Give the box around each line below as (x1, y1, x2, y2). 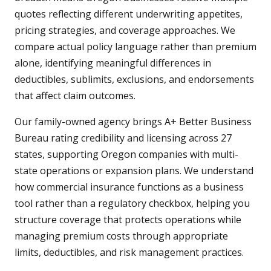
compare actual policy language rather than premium (15, 39, 256, 53)
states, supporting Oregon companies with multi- (15, 147, 238, 161)
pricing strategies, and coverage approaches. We (15, 23, 235, 37)
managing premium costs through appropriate (15, 229, 228, 243)
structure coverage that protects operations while (15, 212, 241, 226)
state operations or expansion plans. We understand (15, 163, 253, 177)
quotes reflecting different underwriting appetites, (15, 7, 243, 21)
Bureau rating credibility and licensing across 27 (15, 131, 232, 145)
